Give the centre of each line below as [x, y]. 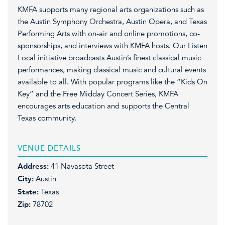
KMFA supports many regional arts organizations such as [111, 9]
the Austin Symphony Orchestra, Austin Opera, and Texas [112, 21]
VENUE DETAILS [49, 148]
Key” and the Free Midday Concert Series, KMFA [98, 94]
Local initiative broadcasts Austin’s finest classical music [109, 58]
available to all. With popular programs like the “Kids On [113, 82]
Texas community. [47, 118]
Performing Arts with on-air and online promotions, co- [109, 33]
